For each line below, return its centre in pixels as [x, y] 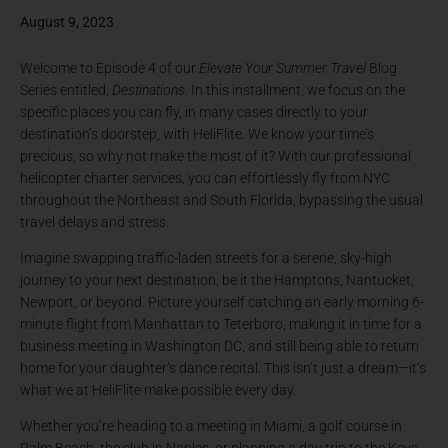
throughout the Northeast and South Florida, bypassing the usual [222, 200]
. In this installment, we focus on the [295, 90]
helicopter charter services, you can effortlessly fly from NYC [205, 178]
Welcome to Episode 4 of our [110, 68]
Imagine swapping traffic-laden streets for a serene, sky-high [206, 258]
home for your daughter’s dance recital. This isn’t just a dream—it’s [223, 368]
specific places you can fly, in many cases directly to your [194, 112]
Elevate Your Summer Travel [283, 68]
